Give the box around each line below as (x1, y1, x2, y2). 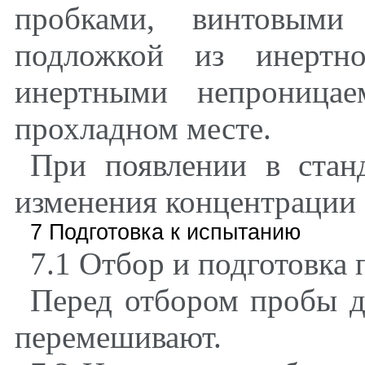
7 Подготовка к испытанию (29, 220, 301, 245)
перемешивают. (15, 319, 222, 355)
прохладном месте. (15, 111, 271, 147)
